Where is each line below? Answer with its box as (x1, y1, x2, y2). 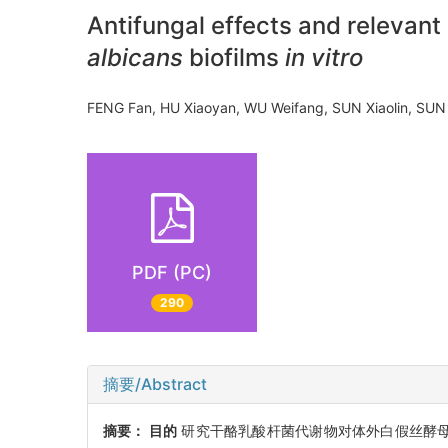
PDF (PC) (132, 261, 212, 283)
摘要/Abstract (103, 374, 207, 395)
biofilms (183, 43, 279, 73)
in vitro (279, 43, 363, 73)
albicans (87, 43, 183, 73)
